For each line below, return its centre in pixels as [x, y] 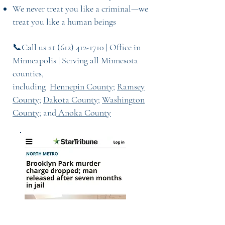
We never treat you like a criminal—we [80, 9]
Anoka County [84, 113]
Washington [123, 99]
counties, [28, 73]
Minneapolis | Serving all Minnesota [75, 60]
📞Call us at [35, 47]
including [31, 86]
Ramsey [131, 86]
